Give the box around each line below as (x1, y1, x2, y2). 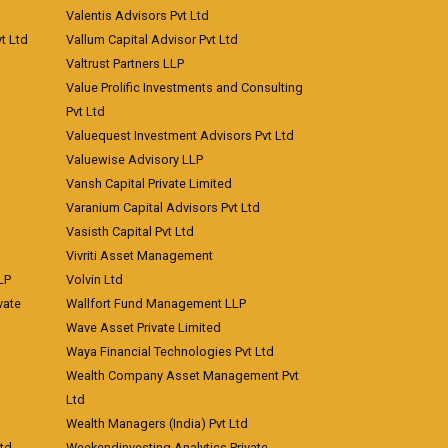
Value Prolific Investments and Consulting (66, 80, 303, 95)
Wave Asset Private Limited (66, 320, 221, 335)
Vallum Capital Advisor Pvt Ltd (66, 32, 238, 47)
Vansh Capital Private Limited (66, 176, 232, 191)
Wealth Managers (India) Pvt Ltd (66, 416, 248, 431)
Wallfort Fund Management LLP (66, 296, 246, 311)
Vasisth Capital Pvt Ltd (66, 224, 194, 239)
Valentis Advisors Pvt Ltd (66, 8, 209, 23)
